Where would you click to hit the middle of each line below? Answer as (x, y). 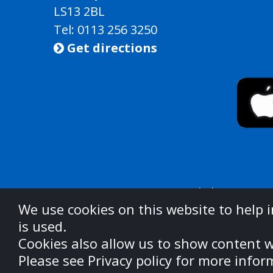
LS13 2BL (79, 12)
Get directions (111, 48)
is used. (42, 226)
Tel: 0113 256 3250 (105, 30)
